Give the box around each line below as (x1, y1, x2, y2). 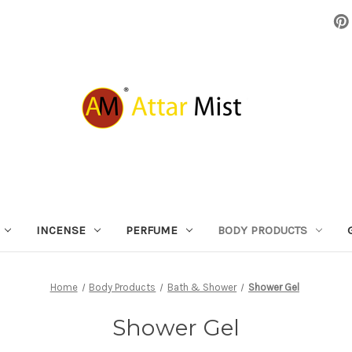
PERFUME (126, 222, 178, 237)
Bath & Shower (167, 280, 237, 293)
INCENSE (36, 222, 86, 237)
